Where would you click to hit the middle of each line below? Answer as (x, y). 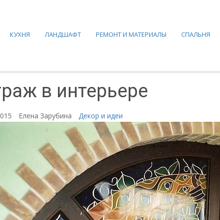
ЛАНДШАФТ (63, 34)
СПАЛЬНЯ (196, 34)
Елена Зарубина (46, 116)
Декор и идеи (101, 116)
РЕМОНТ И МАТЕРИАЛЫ (131, 34)
